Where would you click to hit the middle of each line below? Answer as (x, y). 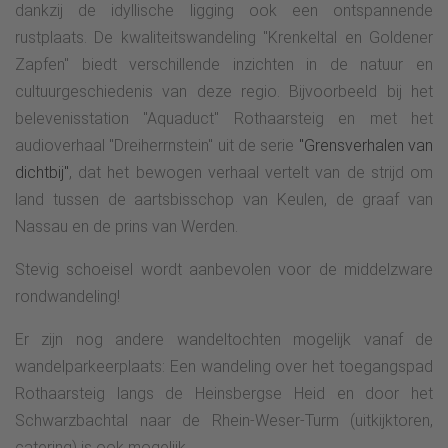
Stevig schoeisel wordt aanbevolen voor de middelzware (224, 269)
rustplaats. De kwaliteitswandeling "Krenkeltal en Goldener (224, 37)
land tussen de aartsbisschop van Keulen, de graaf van (224, 199)
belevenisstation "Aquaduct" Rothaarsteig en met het (224, 118)
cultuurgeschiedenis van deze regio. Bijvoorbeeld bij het (224, 91)
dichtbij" (42, 172)
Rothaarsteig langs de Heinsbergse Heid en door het (224, 393)
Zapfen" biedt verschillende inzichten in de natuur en (224, 64)
